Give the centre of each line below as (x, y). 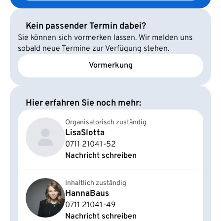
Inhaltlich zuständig (96, 183)
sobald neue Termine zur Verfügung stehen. (93, 49)
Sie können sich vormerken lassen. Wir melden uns (105, 38)
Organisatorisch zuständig (106, 122)
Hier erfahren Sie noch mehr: (83, 103)
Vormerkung (110, 66)
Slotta (93, 133)
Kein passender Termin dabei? (86, 26)
